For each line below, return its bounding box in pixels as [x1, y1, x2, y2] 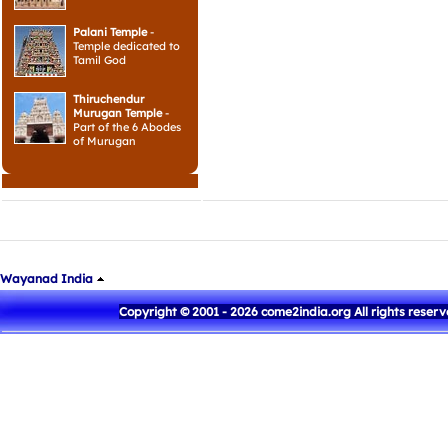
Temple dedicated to [73, 39, 180, 53]
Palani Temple [73, 25, 147, 39]
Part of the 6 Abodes [73, 120, 181, 134]
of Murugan [73, 134, 136, 148]
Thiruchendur [73, 92, 144, 106]
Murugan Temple [73, 106, 162, 120]
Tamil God [73, 53, 126, 67]
